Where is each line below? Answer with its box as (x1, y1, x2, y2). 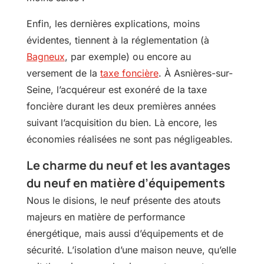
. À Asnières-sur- (158, 67, 233, 80)
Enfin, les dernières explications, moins (26, 18, 200, 30)
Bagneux (26, 51, 65, 63)
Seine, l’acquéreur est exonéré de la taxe (26, 84, 207, 96)
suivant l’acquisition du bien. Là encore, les (26, 117, 217, 129)
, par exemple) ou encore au (64, 51, 191, 63)
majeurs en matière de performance (26, 211, 185, 223)
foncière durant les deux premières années (26, 100, 216, 113)
